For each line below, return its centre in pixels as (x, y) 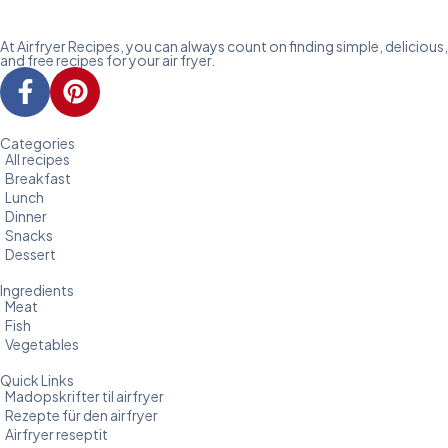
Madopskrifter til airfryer (84, 395)
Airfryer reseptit (56, 433)
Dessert (30, 253)
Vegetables (42, 343)
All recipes (37, 158)
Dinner (26, 215)
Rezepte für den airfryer (81, 414)
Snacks (29, 234)
